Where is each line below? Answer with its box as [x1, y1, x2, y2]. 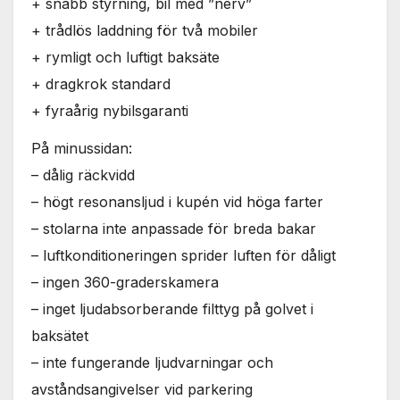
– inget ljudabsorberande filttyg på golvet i [31, 300, 313, 319]
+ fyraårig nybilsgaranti [31, 101, 188, 120]
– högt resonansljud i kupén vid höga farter [31, 193, 323, 212]
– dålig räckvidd [31, 166, 135, 185]
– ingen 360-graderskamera [31, 273, 219, 292]
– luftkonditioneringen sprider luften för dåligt [31, 246, 336, 265]
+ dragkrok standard [31, 74, 171, 93]
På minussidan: [31, 139, 132, 158]
